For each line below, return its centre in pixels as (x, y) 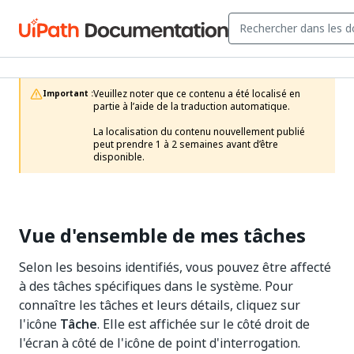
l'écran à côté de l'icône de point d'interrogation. (160, 343)
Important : (68, 94)
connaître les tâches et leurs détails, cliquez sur (160, 305)
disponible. (119, 157)
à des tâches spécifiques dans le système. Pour (156, 286)
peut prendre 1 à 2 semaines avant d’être (186, 145)
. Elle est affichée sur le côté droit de (203, 324)
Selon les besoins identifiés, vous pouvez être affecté (175, 267)
